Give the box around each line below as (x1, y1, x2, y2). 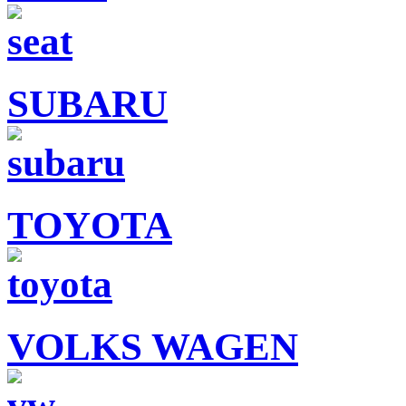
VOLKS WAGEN (7, 325, 298, 369)
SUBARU (7, 82, 168, 126)
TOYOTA (7, 204, 172, 247)
